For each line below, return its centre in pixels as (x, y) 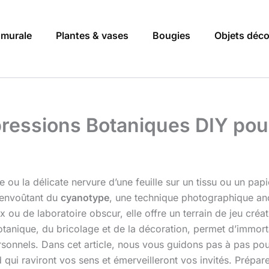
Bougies (171, 36)
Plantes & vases (92, 36)
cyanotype (85, 198)
